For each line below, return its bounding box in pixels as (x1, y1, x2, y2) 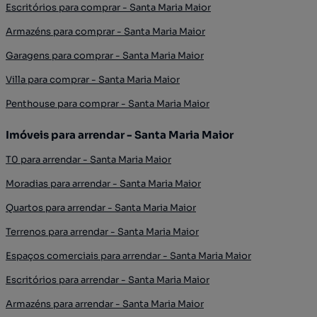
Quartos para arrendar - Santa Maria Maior (6, 202, 196, 214)
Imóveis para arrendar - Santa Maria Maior (6, 128, 234, 142)
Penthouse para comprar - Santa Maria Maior (6, 98, 209, 110)
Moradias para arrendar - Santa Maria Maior (6, 178, 201, 190)
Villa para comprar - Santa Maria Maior (6, 74, 180, 86)
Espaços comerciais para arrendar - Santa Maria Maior (6, 250, 251, 262)
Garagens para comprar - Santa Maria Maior (6, 50, 204, 62)
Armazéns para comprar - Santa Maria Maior (6, 25, 205, 38)
